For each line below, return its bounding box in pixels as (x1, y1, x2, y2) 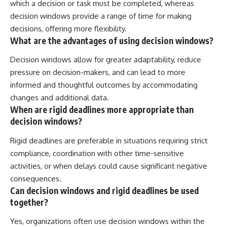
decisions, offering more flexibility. (10, 23, 127, 33)
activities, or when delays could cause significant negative (10, 161, 207, 171)
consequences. (10, 173, 61, 183)
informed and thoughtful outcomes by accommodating (10, 80, 198, 90)
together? (10, 196, 48, 208)
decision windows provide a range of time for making (10, 11, 192, 21)
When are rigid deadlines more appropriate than (10, 104, 194, 116)
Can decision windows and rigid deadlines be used (10, 184, 199, 196)
